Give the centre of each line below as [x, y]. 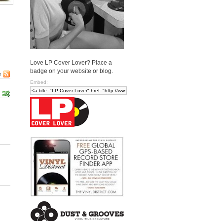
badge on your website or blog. [72, 71]
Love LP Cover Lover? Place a [71, 62]
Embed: [39, 82]
